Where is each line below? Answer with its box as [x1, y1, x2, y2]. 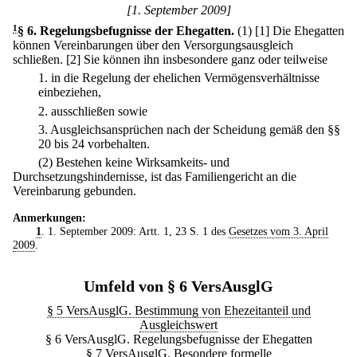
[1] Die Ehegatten [255, 24, 344, 37]
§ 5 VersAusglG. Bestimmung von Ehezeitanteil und [46, 304, 311, 318]
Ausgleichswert [139, 318, 218, 332]
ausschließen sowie [51, 104, 147, 118]
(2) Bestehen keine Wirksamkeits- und [38, 155, 229, 170]
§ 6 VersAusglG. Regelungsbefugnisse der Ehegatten [45, 332, 312, 347]
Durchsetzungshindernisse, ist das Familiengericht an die [13, 170, 296, 184]
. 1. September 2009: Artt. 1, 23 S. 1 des [41, 225, 229, 238]
